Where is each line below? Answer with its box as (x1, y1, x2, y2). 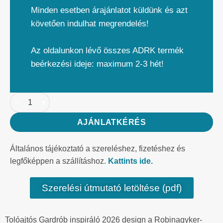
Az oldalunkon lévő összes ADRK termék (31, 45, 184, 55)
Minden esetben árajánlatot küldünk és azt (31, 5, 188, 15)
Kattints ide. (108, 156, 153, 165)
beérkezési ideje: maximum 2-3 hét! (31, 59, 164, 69)
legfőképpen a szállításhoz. (10, 156, 108, 165)
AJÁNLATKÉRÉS (77, 117, 146, 126)
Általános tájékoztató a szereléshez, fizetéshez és (10, 144, 185, 153)
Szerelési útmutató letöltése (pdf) (41, 183, 182, 194)
